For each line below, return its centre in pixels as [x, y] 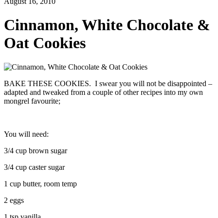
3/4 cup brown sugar [36, 150]
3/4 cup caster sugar [34, 167]
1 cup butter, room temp [40, 183]
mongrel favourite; [32, 101]
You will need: [26, 134]
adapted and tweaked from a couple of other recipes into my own [103, 92]
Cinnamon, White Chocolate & [107, 25]
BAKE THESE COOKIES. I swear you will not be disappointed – [108, 83]
